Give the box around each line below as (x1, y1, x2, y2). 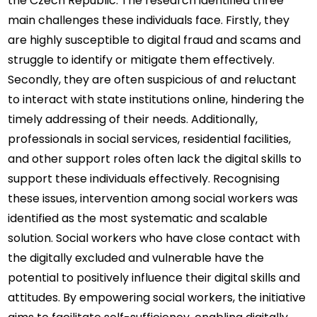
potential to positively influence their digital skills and (8, 270, 301, 287)
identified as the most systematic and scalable (8, 210, 268, 227)
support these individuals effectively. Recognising (8, 171, 280, 188)
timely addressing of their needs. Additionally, (8, 111, 258, 128)
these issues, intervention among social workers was (8, 190, 299, 207)
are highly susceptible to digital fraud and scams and (8, 32, 301, 49)
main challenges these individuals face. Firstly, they (8, 12, 290, 29)
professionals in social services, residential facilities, (8, 131, 292, 148)
